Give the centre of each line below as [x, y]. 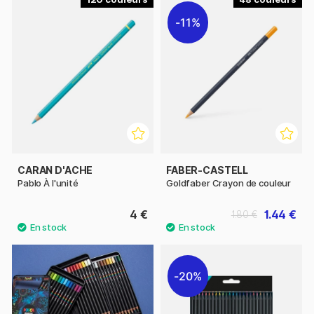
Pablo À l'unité [48, 183]
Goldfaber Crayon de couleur [229, 183]
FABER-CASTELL [207, 170]
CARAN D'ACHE [55, 170]
